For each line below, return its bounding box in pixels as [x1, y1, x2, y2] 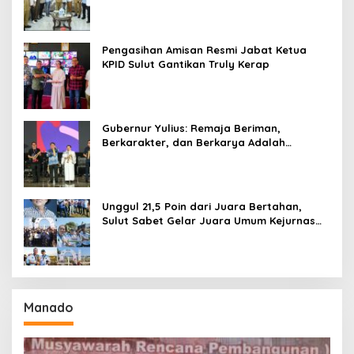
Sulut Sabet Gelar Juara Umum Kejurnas [102, 214, 315, 228]
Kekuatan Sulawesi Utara [102, 150, 234, 164]
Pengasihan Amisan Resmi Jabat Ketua [102, 43, 307, 57]
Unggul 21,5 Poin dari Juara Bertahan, [102, 200, 302, 213]
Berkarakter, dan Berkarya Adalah [102, 136, 285, 149]
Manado [24, 299, 73, 316]
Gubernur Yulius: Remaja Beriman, [102, 122, 281, 135]
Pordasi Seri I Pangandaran [102, 228, 247, 242]
